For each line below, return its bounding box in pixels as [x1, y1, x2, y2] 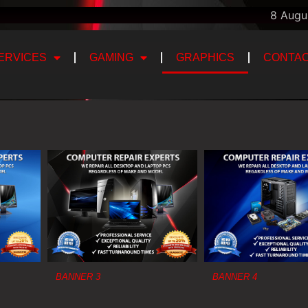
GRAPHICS [176, 52, 235, 63]
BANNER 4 [212, 272, 258, 283]
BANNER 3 [55, 272, 100, 283]
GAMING [89, 52, 134, 63]
